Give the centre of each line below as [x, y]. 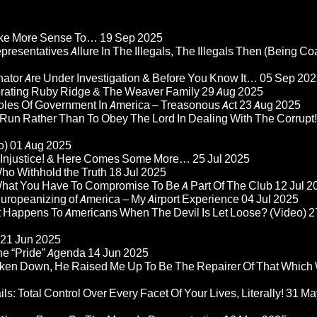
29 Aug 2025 [232, 92]
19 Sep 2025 [131, 38]
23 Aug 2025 [270, 105]
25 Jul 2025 [221, 159]
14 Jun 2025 [118, 253]
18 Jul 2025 [138, 173]
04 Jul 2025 [270, 200]
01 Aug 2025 [41, 146]
